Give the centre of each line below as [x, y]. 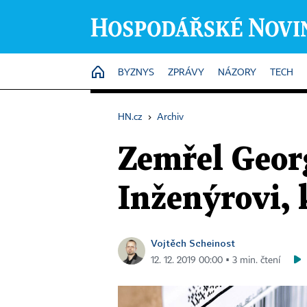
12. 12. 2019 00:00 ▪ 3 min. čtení [216, 260]
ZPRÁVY [186, 73]
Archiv [170, 117]
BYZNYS [136, 73]
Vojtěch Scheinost [193, 243]
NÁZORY [237, 73]
